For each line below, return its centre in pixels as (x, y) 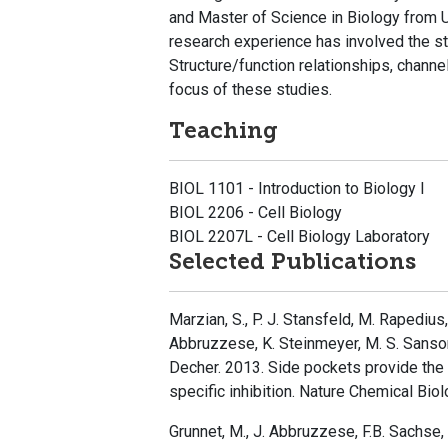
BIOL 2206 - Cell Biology (256, 213)
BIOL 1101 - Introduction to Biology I (297, 189)
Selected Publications (293, 262)
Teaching (224, 131)
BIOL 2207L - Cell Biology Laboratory (300, 237)
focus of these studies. (251, 90)
